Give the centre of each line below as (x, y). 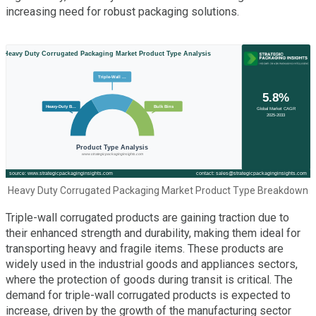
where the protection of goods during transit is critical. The (149, 280)
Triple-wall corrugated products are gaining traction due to (147, 218)
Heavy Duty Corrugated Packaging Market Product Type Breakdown (158, 191)
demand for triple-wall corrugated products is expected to (148, 296)
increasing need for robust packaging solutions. (122, 12)
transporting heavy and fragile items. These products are (145, 249)
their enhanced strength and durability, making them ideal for (153, 233)
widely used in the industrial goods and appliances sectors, (152, 265)
